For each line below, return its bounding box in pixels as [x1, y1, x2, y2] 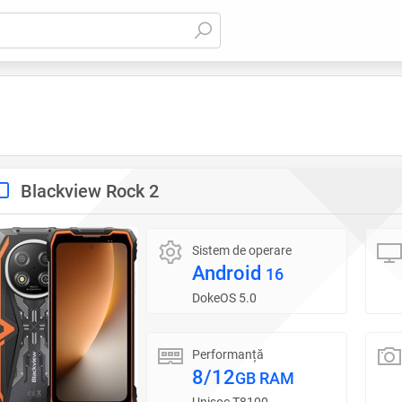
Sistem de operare [192, 243, 292, 258]
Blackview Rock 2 [21, 180, 159, 202]
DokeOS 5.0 [192, 291, 257, 305]
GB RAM [235, 369, 294, 388]
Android [192, 262, 266, 284]
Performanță [192, 346, 264, 362]
